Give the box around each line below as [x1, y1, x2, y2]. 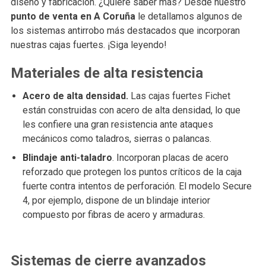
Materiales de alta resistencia [10, 65, 203, 82]
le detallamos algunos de [137, 11, 242, 23]
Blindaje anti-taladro [22, 152, 112, 164]
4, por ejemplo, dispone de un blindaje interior [22, 195, 210, 207]
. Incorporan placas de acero [112, 152, 229, 164]
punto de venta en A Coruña [10, 11, 138, 23]
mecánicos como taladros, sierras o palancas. [22, 133, 211, 145]
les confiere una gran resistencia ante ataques [22, 119, 213, 131]
